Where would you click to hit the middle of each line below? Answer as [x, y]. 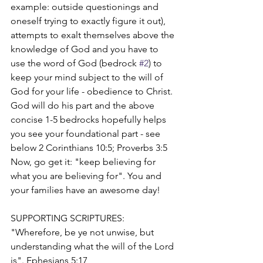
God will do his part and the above [84, 105]
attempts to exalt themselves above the [94, 35]
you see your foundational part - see [87, 134]
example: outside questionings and [86, 7]
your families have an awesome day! [85, 190]
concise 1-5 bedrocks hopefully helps [90, 119]
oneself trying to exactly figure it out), [89, 21]
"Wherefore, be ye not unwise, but [83, 232]
